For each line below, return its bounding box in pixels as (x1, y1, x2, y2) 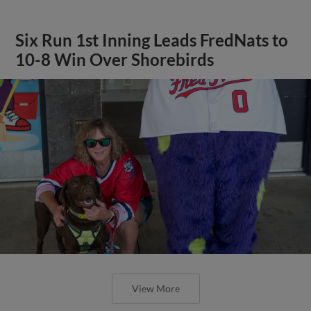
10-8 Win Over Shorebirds (15, 49, 215, 69)
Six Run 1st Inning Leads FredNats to (15, 30, 289, 50)
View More (131, 282, 180, 294)
